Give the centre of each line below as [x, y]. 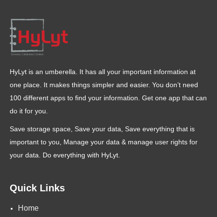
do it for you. [29, 111]
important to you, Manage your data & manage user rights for [104, 142]
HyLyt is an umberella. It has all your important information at [103, 72]
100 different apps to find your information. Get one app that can [108, 98]
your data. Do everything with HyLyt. [65, 155]
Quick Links [37, 188]
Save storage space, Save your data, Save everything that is [102, 129]
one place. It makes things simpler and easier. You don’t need [104, 85]
